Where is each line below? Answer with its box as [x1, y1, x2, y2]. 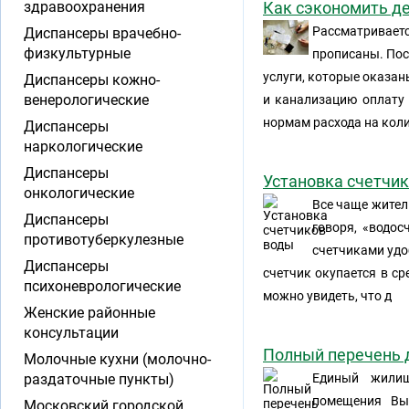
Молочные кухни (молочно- [24, 351, 211, 368]
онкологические [24, 184, 134, 202]
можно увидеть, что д [263, 288, 392, 303]
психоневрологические [24, 278, 181, 295]
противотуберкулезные [24, 231, 184, 248]
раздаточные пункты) [24, 371, 174, 388]
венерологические [24, 91, 149, 109]
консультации [24, 324, 119, 341]
